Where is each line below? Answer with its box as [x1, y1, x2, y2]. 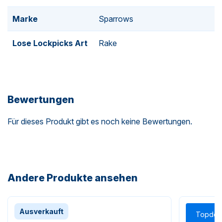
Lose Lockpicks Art [12, 38, 88, 48]
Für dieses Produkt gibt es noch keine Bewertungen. [7, 116, 192, 126]
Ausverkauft [19, 207, 63, 216]
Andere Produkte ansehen [7, 172, 138, 184]
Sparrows [99, 13, 133, 24]
